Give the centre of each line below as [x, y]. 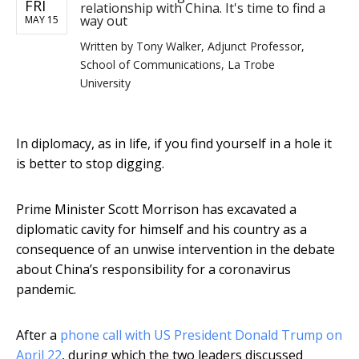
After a [38, 335]
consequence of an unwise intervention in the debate [175, 250]
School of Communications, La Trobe [177, 65]
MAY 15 [42, 20]
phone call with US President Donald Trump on [201, 335]
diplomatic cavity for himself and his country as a [161, 230]
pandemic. [46, 290]
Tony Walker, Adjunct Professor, [220, 46]
